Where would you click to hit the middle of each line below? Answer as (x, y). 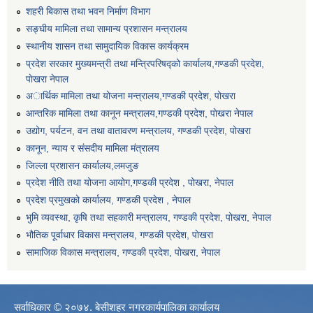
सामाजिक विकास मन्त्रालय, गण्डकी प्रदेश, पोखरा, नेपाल (123, 252)
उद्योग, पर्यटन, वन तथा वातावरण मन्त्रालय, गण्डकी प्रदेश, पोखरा (138, 130)
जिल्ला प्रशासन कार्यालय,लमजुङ (82, 165)
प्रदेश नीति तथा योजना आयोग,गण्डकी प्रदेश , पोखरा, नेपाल (130, 183)
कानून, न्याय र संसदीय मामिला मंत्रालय (93, 148)
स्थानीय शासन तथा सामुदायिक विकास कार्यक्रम (107, 46)
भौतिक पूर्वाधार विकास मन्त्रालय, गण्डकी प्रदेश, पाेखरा (119, 234)
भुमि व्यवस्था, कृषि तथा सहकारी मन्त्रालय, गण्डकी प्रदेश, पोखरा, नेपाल (148, 217)
